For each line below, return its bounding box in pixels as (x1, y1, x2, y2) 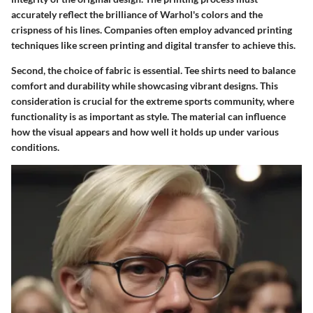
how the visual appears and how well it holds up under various (11, 125, 279, 138)
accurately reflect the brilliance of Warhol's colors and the (11, 8, 263, 20)
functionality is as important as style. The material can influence (11, 110, 286, 122)
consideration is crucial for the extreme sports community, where (11, 94, 294, 107)
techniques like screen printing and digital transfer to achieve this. (11, 38, 296, 51)
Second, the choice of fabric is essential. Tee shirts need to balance (11, 64, 296, 76)
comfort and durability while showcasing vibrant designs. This (11, 79, 278, 92)
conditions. (11, 140, 59, 153)
